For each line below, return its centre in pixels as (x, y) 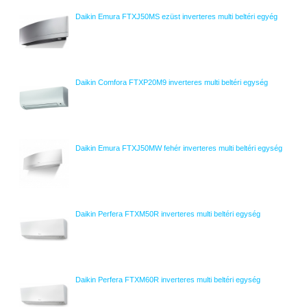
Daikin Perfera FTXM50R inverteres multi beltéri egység (168, 214)
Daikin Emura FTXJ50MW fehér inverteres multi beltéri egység (179, 148)
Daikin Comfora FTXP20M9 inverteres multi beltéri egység (172, 82)
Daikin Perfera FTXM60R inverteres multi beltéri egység (168, 280)
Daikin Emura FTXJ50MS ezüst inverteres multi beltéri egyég (176, 16)
